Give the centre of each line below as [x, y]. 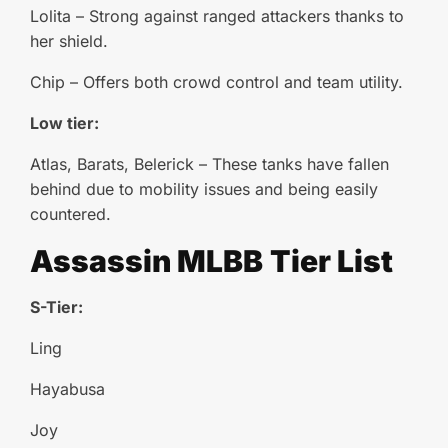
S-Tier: [56, 307]
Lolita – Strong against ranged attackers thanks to [217, 16]
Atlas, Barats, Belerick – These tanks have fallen [209, 164]
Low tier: [64, 123]
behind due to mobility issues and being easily [204, 189]
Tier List [331, 261]
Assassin [103, 261]
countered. [70, 214]
